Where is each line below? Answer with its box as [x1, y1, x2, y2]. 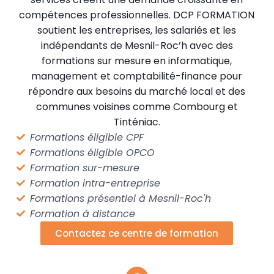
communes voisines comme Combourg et [35, 99, 238, 114]
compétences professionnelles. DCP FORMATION [19, 7, 255, 22]
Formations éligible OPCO [30, 145, 155, 160]
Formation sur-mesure [30, 160, 140, 175]
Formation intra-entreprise [30, 176, 161, 190]
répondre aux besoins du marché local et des [28, 84, 246, 98]
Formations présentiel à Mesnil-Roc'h [30, 191, 212, 206]
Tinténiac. [113, 114, 160, 129]
